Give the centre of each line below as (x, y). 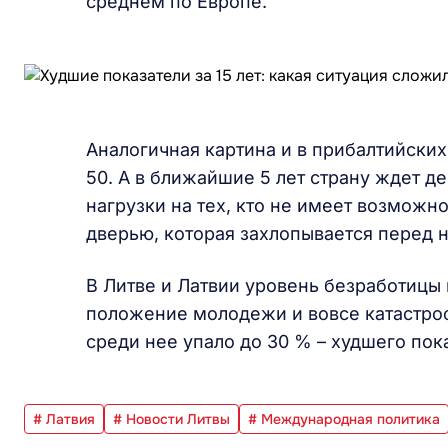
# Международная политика (344, 419)
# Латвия (64, 419)
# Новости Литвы (171, 419)
